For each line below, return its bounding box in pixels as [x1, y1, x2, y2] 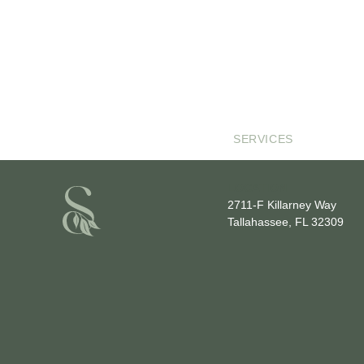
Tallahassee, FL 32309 [227, 214, 344, 228]
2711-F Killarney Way [227, 197, 337, 211]
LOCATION [227, 180, 288, 194]
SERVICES [233, 132, 293, 146]
